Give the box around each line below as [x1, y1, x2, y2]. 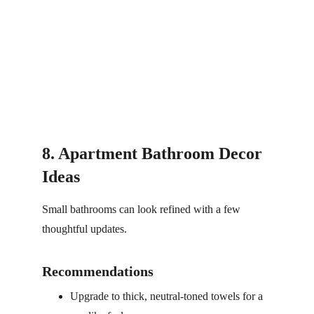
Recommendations [42, 264, 153, 279]
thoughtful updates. [42, 223, 127, 235]
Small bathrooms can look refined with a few [42, 203, 243, 215]
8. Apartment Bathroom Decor [42, 144, 266, 163]
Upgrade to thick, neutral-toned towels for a [70, 290, 266, 302]
